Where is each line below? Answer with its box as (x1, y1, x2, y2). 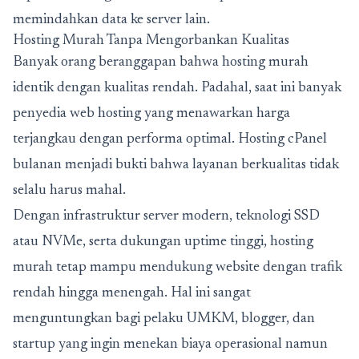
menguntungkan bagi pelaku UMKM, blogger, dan (13, 312, 315, 326)
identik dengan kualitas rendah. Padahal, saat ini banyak (13, 81, 341, 95)
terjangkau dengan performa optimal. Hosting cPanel (13, 132, 327, 147)
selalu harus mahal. (13, 184, 126, 198)
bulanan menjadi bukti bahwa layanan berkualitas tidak (13, 158, 339, 172)
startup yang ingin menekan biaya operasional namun (13, 337, 328, 352)
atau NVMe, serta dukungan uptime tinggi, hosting (13, 235, 313, 249)
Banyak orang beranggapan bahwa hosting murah (13, 55, 309, 70)
